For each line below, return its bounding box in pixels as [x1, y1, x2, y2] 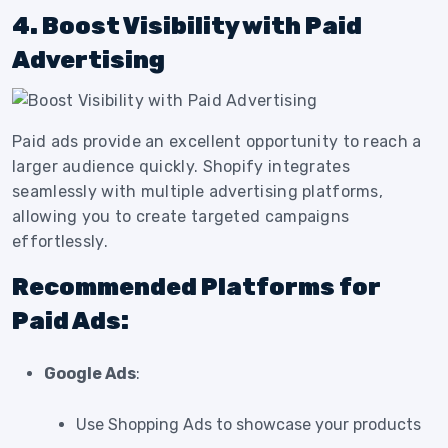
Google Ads [44, 364, 136, 384]
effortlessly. [12, 232, 108, 252]
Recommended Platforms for [12, 273, 381, 302]
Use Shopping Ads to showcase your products [76, 415, 421, 435]
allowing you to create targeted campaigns [12, 207, 350, 227]
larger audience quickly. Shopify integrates [12, 157, 350, 177]
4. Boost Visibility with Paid [12, 11, 362, 40]
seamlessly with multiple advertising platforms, [12, 182, 384, 202]
